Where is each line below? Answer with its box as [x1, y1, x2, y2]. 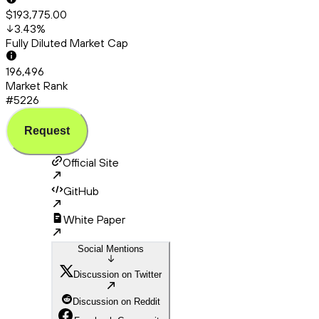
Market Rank [6, 78, 68, 93]
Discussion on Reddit [73, 296, 160, 308]
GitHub [63, 184, 99, 199]
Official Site [63, 155, 119, 170]
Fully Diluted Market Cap [6, 36, 128, 51]
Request [24, 125, 70, 137]
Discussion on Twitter [73, 269, 162, 281]
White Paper [63, 212, 125, 227]
